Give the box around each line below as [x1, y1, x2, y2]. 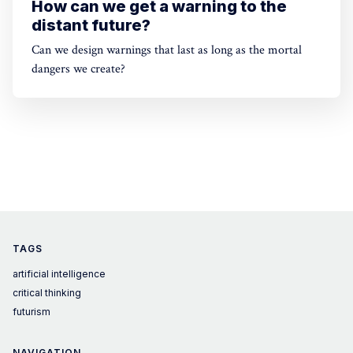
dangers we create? [32, 61, 125, 77]
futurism [13, 306, 50, 318]
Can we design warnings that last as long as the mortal [32, 42, 302, 58]
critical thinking [13, 287, 81, 299]
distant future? [32, 16, 150, 35]
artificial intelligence [13, 268, 106, 280]
